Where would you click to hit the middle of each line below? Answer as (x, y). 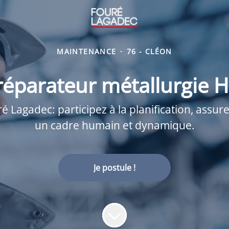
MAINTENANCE (87, 51)
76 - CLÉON (149, 51)
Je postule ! (114, 168)
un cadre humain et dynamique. (114, 125)
